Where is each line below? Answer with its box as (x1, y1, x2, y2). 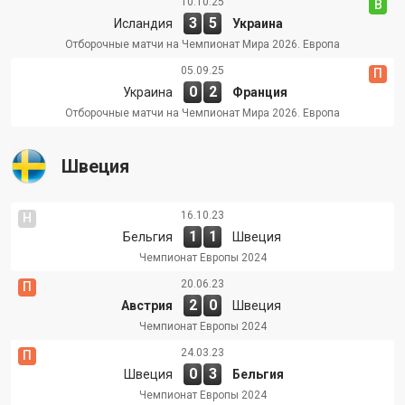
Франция (232, 84, 287, 99)
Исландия (114, 15, 173, 31)
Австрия (121, 297, 173, 313)
